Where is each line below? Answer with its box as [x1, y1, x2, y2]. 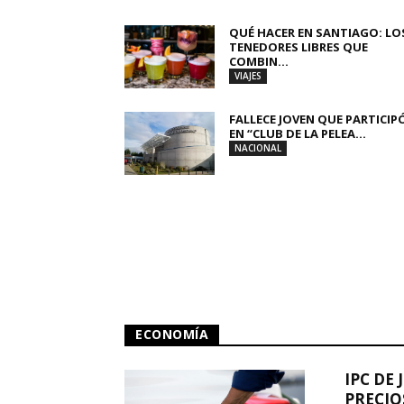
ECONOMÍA [135, 326, 208, 343]
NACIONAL [234, 142, 281, 154]
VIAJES [234, 69, 262, 82]
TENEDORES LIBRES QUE [229, 39, 368, 55]
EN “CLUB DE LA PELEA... [229, 125, 366, 142]
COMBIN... [229, 53, 289, 69]
